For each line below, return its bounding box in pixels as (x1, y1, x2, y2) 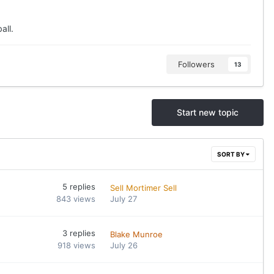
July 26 (110, 240, 138, 250)
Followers (178, 59, 215, 69)
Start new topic (177, 107, 239, 117)
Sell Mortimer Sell (110, 182, 177, 193)
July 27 (110, 193, 138, 204)
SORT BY (217, 150, 246, 158)
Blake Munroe (110, 229, 163, 239)
